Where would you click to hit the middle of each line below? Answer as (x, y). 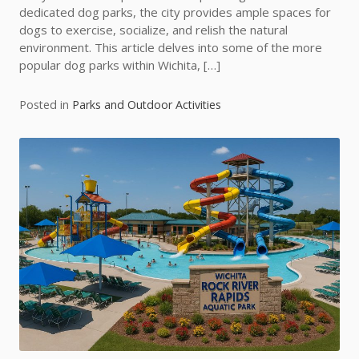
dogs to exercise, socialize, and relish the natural (153, 29)
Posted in (46, 104)
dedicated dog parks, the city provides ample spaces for (175, 12)
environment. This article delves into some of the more (171, 47)
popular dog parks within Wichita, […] (120, 65)
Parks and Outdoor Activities (147, 104)
